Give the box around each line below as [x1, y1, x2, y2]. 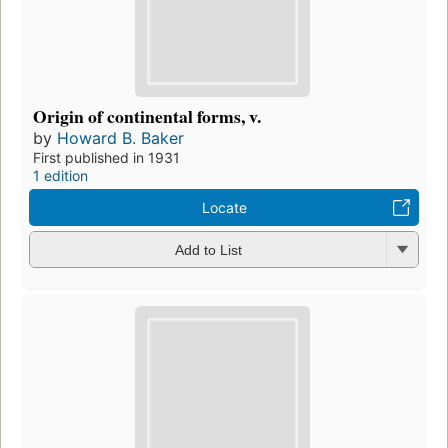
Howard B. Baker [57, 127, 184, 148]
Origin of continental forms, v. [33, 102, 261, 129]
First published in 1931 [33, 148, 180, 166]
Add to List [174, 242, 242, 259]
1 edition [33, 166, 88, 184]
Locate [201, 198, 247, 216]
